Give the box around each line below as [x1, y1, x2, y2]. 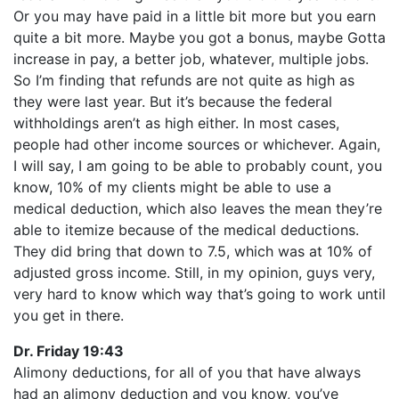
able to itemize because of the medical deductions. [13, 221, 359, 239]
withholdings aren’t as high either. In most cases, [13, 114, 339, 132]
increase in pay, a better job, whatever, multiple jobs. [13, 50, 369, 68]
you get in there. [13, 306, 124, 324]
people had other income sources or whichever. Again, [13, 135, 380, 153]
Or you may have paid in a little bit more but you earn [13, 7, 376, 25]
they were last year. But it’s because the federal [13, 93, 332, 110]
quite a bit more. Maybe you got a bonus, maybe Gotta [13, 28, 386, 46]
